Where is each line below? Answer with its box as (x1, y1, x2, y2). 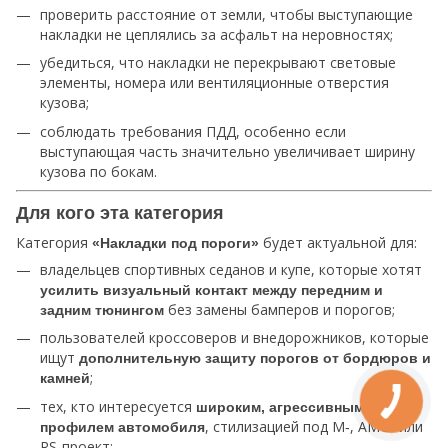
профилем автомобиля (40, 418, 205, 435)
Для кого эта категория (16, 203, 224, 224)
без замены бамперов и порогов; (164, 299, 395, 319)
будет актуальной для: (259, 232, 417, 252)
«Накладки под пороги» (92, 234, 259, 251)
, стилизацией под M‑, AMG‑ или (205, 416, 423, 436)
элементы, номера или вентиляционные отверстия (40, 73, 389, 93)
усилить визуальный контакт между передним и (40, 281, 383, 298)
